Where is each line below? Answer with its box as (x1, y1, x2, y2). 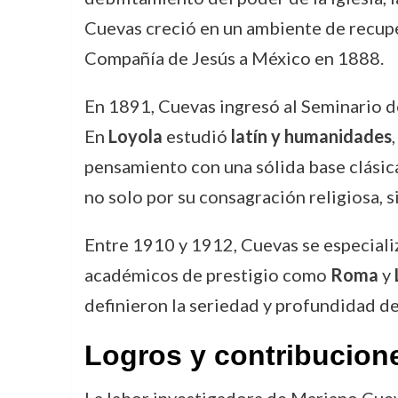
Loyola (107, 124, 163, 147)
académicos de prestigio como (84, 263, 330, 285)
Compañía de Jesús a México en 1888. (84, 46, 384, 68)
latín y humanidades (230, 124, 392, 147)
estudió (162, 124, 231, 147)
